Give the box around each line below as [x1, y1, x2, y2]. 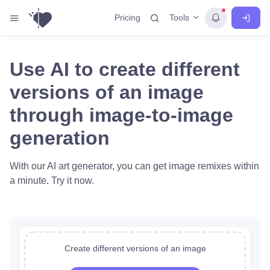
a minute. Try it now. [10, 175, 94, 186]
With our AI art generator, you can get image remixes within [10, 161, 259, 171]
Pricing [115, 13, 140, 22]
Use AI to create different [10, 58, 240, 80]
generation [10, 127, 110, 149]
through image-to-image [10, 104, 233, 126]
